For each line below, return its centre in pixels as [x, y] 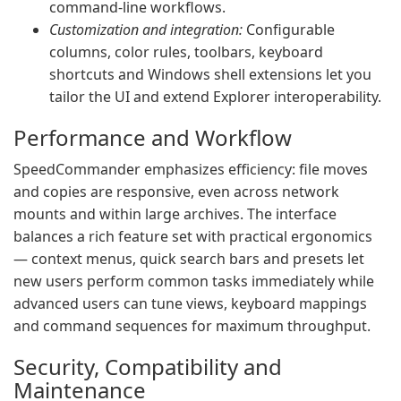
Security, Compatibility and [148, 367]
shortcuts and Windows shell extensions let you [210, 74]
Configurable [289, 30]
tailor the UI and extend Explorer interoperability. [215, 97]
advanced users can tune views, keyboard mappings [190, 303]
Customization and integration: [146, 30]
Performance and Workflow [153, 137]
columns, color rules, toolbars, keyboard [186, 52]
